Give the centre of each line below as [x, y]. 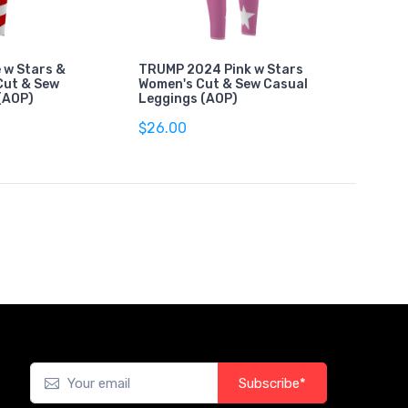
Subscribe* [272, 383]
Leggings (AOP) [188, 98]
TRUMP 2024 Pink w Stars [220, 69]
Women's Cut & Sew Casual [223, 84]
